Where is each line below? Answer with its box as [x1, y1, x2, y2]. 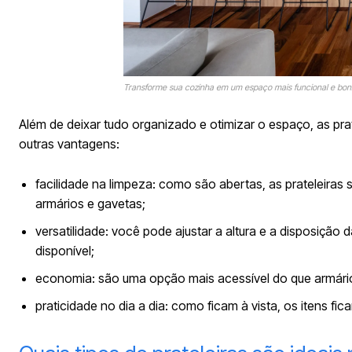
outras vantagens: [19, 135, 119, 152]
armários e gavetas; [35, 195, 145, 211]
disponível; [35, 242, 94, 258]
